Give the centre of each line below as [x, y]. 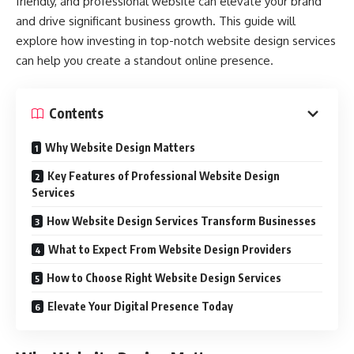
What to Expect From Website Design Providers [170, 249]
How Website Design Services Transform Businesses [181, 220]
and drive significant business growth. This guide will [156, 21]
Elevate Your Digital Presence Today [140, 306]
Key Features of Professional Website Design [164, 175]
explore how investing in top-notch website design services [176, 41]
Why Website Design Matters [120, 147]
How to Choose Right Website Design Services [164, 277]
